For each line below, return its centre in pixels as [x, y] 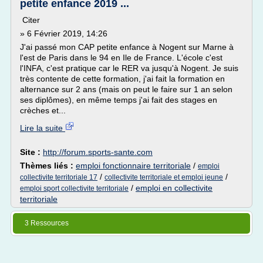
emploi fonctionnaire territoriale [133, 166]
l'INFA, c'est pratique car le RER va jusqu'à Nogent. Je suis [129, 68]
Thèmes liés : [48, 166]
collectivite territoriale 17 [59, 177]
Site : [31, 152]
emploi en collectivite [174, 188]
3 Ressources [47, 223]
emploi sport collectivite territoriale [74, 188]
